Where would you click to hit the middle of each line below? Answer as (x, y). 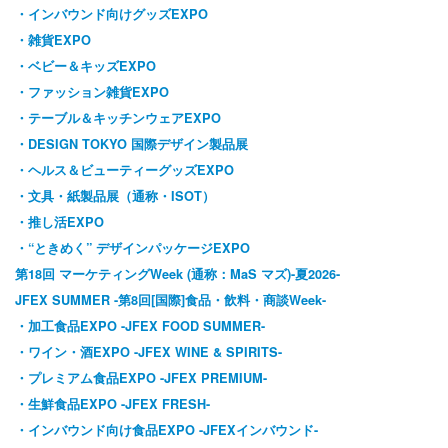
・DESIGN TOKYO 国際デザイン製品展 (131, 144)
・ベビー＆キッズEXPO (85, 66)
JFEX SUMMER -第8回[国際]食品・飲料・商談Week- (170, 300)
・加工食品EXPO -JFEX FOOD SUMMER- (140, 326)
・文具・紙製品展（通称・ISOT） (115, 196)
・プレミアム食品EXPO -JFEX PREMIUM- (141, 378)
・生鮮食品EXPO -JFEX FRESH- (112, 404)
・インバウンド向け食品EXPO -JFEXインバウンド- (166, 430)
